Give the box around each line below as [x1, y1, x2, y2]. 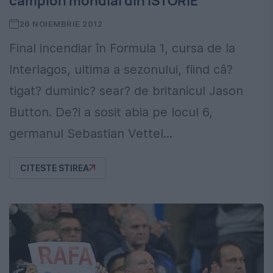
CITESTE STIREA [20, 163, 89, 173]
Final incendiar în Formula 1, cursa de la [9, 40, 235, 55]
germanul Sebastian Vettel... [9, 126, 172, 141]
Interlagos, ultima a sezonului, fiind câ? [9, 62, 233, 77]
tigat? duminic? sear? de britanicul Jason [9, 83, 243, 98]
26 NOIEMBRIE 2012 [19, 18, 103, 29]
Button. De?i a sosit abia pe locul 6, [9, 104, 213, 119]
